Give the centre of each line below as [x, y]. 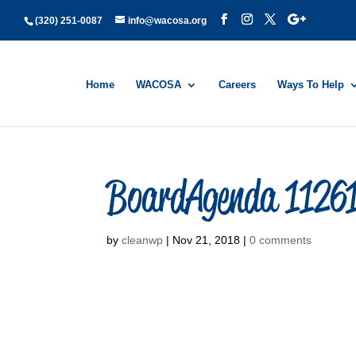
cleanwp [143, 240]
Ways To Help [311, 85]
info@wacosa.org [167, 21]
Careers [237, 85]
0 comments [281, 240]
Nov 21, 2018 [207, 240]
